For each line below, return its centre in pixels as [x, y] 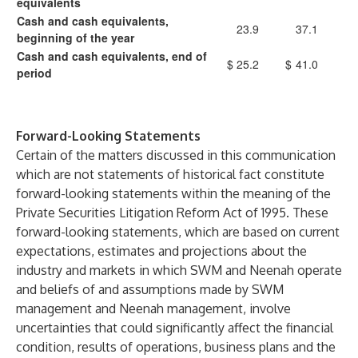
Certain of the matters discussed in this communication [176, 155]
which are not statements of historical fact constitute [170, 174]
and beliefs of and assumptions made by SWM [150, 289]
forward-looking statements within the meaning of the [173, 193]
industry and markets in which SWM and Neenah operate [179, 270]
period [34, 73]
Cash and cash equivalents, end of [112, 56]
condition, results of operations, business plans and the [176, 347]
